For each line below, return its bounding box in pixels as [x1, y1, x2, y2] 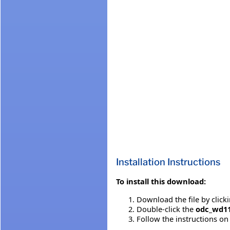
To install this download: [116, 176, 206, 187]
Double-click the [137, 204, 196, 215]
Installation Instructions [116, 156, 220, 168]
